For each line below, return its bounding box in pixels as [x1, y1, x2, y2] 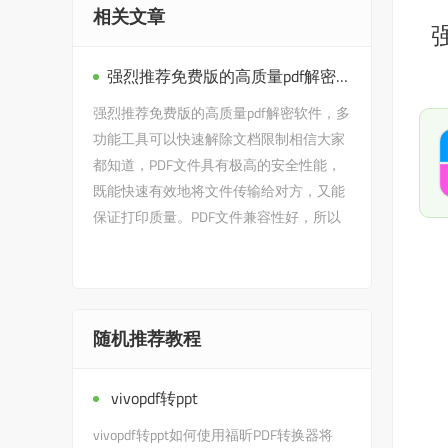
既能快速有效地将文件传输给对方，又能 [93, 180, 345, 201]
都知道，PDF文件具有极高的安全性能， [93, 154, 341, 175]
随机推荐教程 [93, 325, 201, 352]
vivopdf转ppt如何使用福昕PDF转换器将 [93, 424, 333, 445]
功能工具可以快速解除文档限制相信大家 [93, 128, 345, 149]
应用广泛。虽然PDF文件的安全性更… [93, 232, 323, 253]
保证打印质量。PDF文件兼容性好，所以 [93, 206, 341, 227]
